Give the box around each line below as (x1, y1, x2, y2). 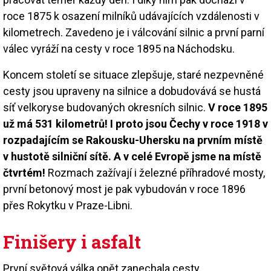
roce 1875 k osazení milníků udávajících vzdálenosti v (3, 9, 260, 22)
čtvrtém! (3, 166, 45, 179)
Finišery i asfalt (3, 229, 141, 253)
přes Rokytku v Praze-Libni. (3, 198, 137, 212)
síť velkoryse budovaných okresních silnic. (3, 100, 208, 114)
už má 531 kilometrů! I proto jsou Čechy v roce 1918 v (3, 117, 268, 130)
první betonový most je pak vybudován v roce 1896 (3, 182, 246, 195)
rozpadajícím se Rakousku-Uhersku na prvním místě (3, 133, 263, 146)
